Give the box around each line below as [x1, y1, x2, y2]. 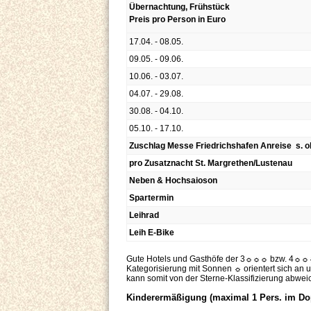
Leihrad [129, 210, 159, 221]
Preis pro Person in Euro [129, 15, 228, 25]
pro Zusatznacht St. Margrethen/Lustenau [129, 158, 292, 169]
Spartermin [129, 193, 174, 203]
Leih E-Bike [129, 228, 174, 238]
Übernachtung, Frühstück [129, 2, 230, 12]
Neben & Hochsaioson [129, 176, 217, 186]
